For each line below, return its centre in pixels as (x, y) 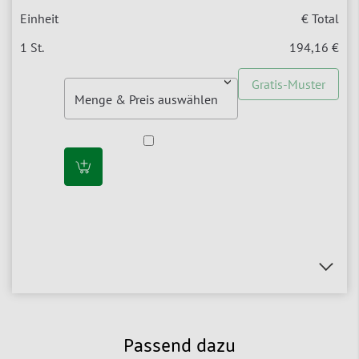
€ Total (320, 19)
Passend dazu (179, 347)
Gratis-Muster (288, 85)
